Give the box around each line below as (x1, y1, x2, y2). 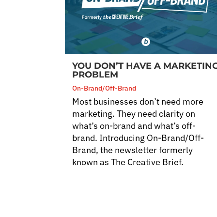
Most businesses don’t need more (72, 95, 204, 107)
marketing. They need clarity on (72, 108, 196, 119)
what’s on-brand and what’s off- (72, 120, 196, 131)
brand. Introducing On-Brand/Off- (72, 132, 204, 143)
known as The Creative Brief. (72, 156, 184, 168)
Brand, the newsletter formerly (72, 144, 193, 155)
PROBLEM (72, 69, 119, 80)
